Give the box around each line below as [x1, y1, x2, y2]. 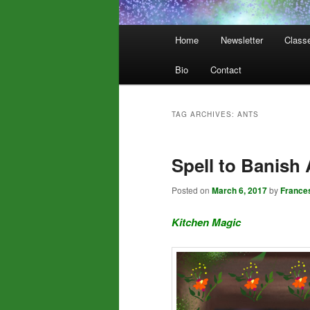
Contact [210, 63, 241, 77]
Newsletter [220, 33, 263, 47]
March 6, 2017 [212, 184, 267, 197]
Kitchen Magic [172, 214, 241, 230]
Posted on [172, 184, 212, 197]
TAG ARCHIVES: [172, 109, 237, 120]
